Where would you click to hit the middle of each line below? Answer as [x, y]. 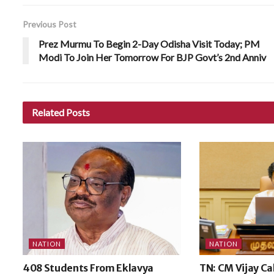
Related [48, 112]
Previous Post [50, 24]
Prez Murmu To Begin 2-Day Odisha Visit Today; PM [149, 43]
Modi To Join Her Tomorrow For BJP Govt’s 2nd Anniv [152, 57]
